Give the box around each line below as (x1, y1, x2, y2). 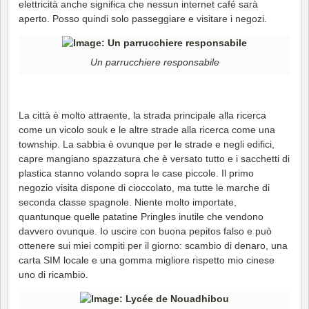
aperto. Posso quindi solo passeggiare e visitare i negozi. (19, 12, 267, 24)
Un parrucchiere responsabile (90, 57, 219, 68)
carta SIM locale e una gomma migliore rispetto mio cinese (19, 254, 275, 266)
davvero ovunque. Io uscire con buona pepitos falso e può (19, 225, 272, 237)
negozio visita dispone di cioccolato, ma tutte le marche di (19, 181, 270, 193)
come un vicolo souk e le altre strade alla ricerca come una (19, 123, 275, 135)
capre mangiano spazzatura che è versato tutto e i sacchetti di (19, 152, 290, 164)
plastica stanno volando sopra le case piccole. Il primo (19, 167, 254, 179)
